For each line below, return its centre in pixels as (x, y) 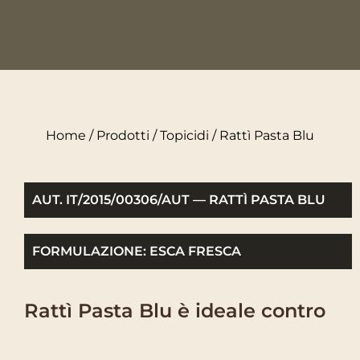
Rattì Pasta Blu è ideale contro (175, 311)
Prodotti (123, 135)
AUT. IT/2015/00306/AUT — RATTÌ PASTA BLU (179, 199)
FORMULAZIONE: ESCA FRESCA (137, 251)
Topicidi (184, 135)
